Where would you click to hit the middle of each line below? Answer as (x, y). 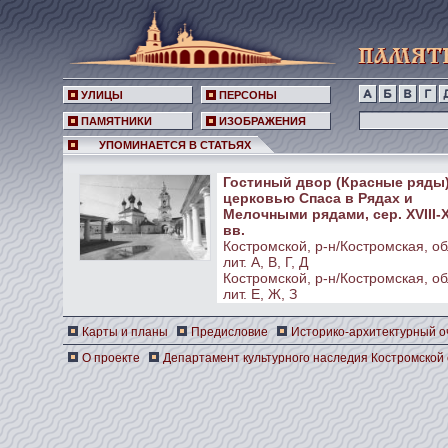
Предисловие (229, 332)
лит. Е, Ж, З (259, 294)
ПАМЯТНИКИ (116, 121)
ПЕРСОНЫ (247, 95)
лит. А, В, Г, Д (265, 262)
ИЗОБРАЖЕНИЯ (262, 121)
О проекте (110, 358)
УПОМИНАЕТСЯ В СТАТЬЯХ (174, 145)
